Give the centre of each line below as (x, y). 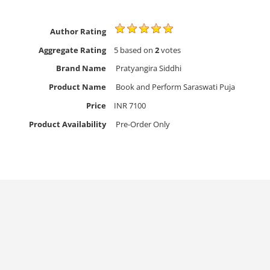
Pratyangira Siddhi (149, 68)
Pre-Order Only (143, 124)
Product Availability (68, 124)
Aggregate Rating (73, 50)
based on (137, 50)
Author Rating (78, 31)
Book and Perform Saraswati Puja (176, 87)
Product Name (78, 87)
